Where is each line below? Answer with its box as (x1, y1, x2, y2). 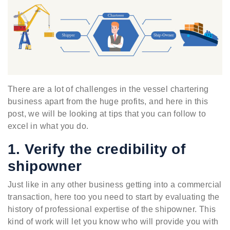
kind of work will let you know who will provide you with (8, 217, 219, 226)
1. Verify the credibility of (8, 141, 186, 158)
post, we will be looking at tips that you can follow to (8, 109, 206, 119)
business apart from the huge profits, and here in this (8, 97, 208, 106)
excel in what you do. (8, 122, 89, 131)
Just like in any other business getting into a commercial (8, 180, 222, 189)
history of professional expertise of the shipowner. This (8, 205, 216, 214)
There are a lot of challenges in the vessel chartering (8, 85, 209, 94)
